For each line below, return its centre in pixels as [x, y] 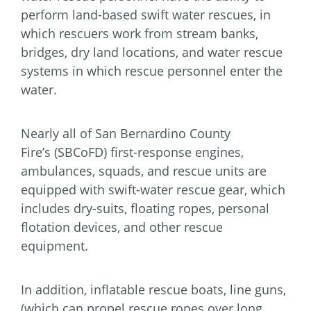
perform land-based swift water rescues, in [146, 15]
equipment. [56, 246]
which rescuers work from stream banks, [140, 34]
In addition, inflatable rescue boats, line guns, [153, 290]
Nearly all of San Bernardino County [126, 134]
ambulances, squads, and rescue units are [144, 171]
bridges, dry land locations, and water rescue [152, 52]
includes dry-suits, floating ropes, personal [145, 209]
